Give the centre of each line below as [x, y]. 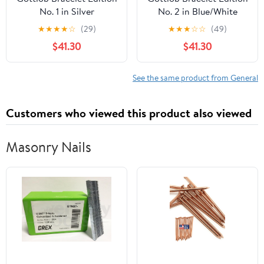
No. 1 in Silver [67, 11]
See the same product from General [195, 78]
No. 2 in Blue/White [197, 11]
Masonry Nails [49, 147]
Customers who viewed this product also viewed [129, 113]
